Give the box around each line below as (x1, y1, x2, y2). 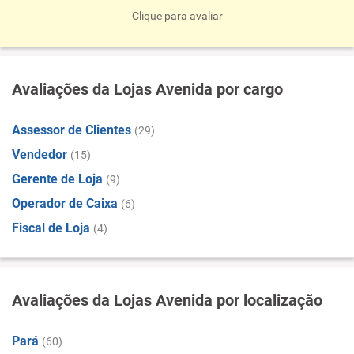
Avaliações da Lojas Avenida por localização (12, 291, 322, 310)
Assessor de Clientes (12, 122, 131, 137)
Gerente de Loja (12, 171, 103, 186)
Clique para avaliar (131, 9, 223, 22)
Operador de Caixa (12, 196, 118, 211)
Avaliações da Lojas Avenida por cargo (12, 80, 283, 99)
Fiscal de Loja (12, 220, 90, 235)
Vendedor (12, 147, 67, 162)
